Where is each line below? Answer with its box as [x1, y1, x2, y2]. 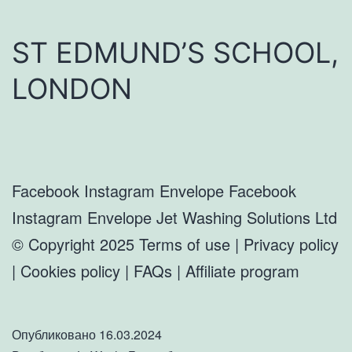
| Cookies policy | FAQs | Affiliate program [12, 258, 299, 282]
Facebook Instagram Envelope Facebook [12, 178, 296, 202]
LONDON [12, 71, 132, 106]
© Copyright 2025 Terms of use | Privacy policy [12, 232, 339, 255]
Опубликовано [12, 324, 99, 343]
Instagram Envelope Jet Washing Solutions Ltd [12, 205, 337, 229]
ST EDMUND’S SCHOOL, [12, 35, 339, 70]
